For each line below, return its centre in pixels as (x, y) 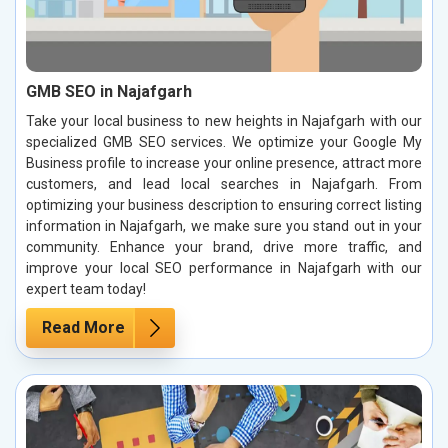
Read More (83, 327)
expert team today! (86, 288)
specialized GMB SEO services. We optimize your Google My (224, 141)
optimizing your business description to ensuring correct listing (224, 204)
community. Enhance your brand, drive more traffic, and (224, 246)
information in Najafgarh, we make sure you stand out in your (224, 225)
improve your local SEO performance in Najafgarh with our (224, 267)
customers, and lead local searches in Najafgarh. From (224, 183)
